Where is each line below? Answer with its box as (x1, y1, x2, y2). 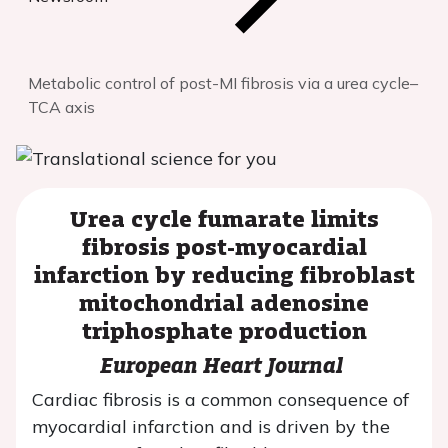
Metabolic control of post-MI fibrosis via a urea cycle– (28, 73, 418, 93)
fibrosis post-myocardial (81, 229, 367, 262)
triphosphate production (81, 313, 367, 346)
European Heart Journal (100, 349, 348, 380)
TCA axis (28, 97, 95, 117)
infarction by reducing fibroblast (33, 257, 415, 290)
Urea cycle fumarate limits (69, 201, 379, 234)
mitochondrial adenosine (79, 285, 369, 318)
